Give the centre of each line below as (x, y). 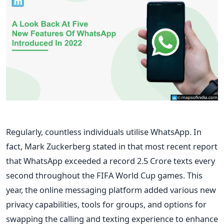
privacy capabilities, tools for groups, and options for (106, 204)
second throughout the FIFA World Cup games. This (104, 175)
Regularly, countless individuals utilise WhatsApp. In (104, 131)
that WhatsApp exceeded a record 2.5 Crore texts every (110, 160)
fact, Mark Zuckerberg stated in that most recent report (112, 146)
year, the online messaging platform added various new (111, 189)
